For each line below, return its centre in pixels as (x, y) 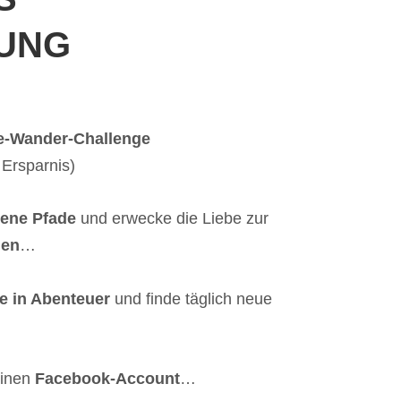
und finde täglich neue (191, 299)
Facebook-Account (107, 379)
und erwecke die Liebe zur (172, 219)
